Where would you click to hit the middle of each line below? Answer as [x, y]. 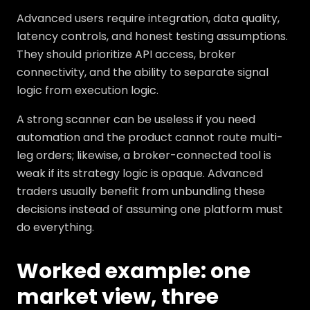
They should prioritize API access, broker [126, 54]
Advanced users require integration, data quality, [148, 18]
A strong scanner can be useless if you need [136, 119]
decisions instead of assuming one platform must [150, 209]
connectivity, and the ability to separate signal [143, 72]
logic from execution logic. [88, 90]
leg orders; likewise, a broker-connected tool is [144, 155]
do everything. [55, 227]
